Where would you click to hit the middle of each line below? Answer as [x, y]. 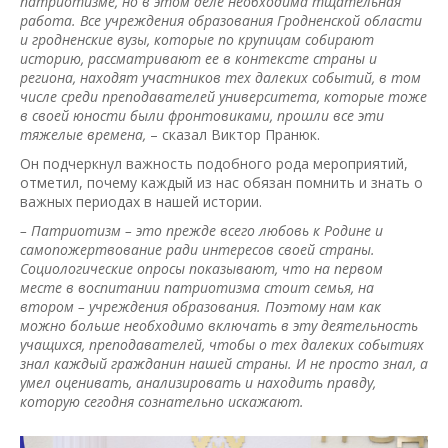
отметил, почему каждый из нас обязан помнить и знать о [221, 183]
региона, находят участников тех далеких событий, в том [220, 78]
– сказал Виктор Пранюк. [235, 135]
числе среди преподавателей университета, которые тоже [223, 97]
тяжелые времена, [85, 135]
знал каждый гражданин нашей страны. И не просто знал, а [224, 364]
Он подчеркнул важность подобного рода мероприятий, [214, 164]
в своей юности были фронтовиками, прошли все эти [202, 116]
